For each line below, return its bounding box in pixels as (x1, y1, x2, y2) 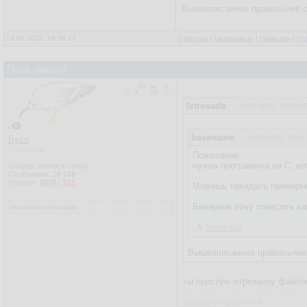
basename (191, 132, 234, 143)
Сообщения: (8, 170, 53, 178)
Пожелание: (193, 150, 242, 160)
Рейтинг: (8, 178, 40, 186)
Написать (260, 34, 291, 42)
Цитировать (214, 34, 254, 42)
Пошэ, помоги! (7, 64, 66, 75)
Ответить (177, 34, 208, 42)
